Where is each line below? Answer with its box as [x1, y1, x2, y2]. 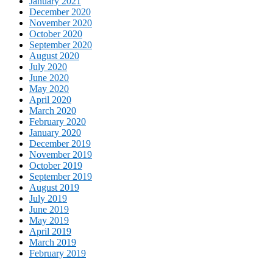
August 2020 [29, 50, 79, 61]
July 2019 [29, 193, 67, 204]
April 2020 [29, 94, 71, 105]
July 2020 [29, 61, 67, 72]
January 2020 [29, 127, 81, 138]
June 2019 [29, 204, 69, 214]
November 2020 [29, 17, 92, 28]
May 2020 [29, 83, 69, 94]
